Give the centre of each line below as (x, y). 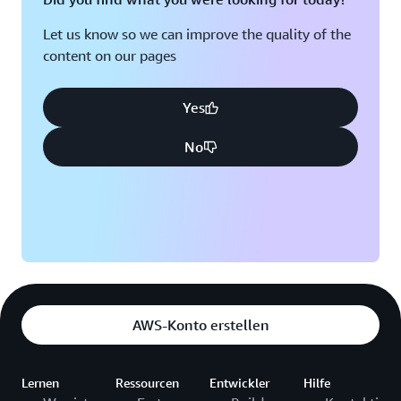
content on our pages (110, 56)
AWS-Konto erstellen (200, 325)
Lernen (40, 383)
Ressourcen (147, 383)
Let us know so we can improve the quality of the (197, 34)
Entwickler (239, 383)
